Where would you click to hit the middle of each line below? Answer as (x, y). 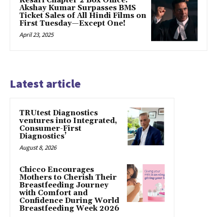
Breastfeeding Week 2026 (69, 208)
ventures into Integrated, (68, 121)
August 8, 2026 (38, 147)
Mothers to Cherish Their (68, 177)
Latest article (45, 83)
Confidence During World (69, 201)
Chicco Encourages (57, 170)
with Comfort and (54, 193)
